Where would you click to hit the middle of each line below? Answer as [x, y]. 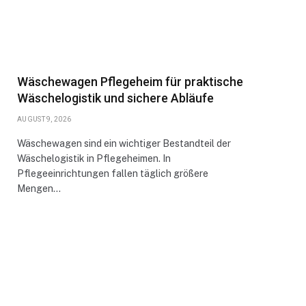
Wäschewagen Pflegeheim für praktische [130, 82]
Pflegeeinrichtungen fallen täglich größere [113, 173]
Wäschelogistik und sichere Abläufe [115, 98]
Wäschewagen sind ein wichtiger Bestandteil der [124, 143]
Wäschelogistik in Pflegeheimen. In [94, 158]
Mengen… [39, 189]
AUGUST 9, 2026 [44, 119]
